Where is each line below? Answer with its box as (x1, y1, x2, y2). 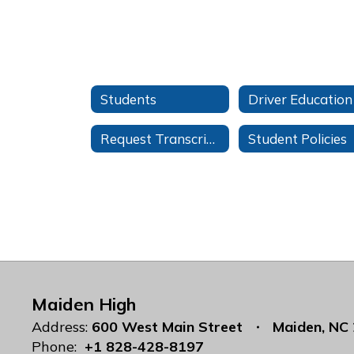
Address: (32, 318, 88, 336)
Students (100, 90, 156, 107)
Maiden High (32, 293, 136, 315)
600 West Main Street (92, 318, 243, 336)
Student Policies (248, 130, 348, 147)
